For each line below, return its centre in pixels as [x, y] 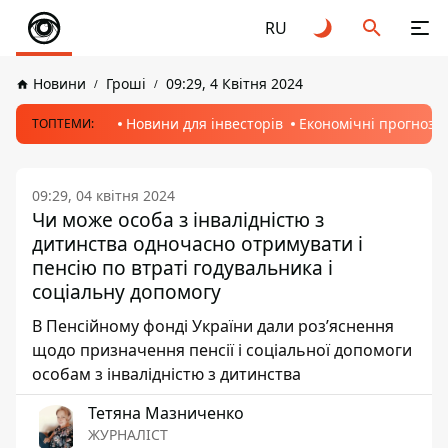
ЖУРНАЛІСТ [128, 434]
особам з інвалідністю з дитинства [166, 374]
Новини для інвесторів [204, 123]
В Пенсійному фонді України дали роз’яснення [213, 326]
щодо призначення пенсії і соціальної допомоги [222, 350]
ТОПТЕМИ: [63, 123]
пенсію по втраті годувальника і [182, 267]
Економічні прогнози [371, 123]
